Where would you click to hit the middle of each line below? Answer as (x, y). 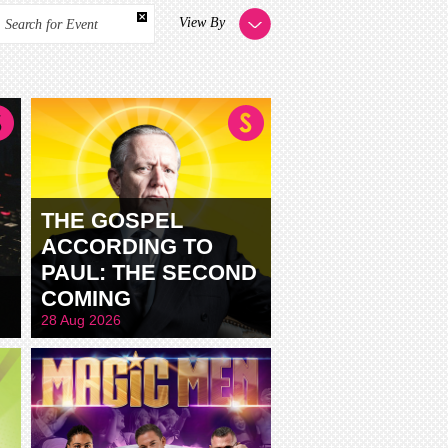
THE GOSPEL (112, 220)
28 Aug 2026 (81, 319)
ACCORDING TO (127, 246)
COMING (86, 298)
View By (204, 23)
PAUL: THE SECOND (149, 272)
